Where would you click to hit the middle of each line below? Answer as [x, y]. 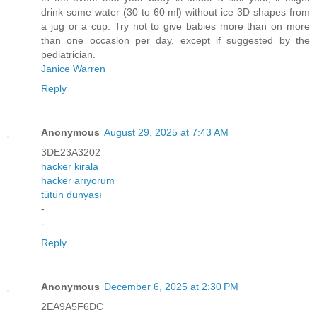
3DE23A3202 [71, 152]
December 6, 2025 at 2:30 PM [171, 286]
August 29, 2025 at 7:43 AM [166, 132]
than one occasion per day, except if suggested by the [175, 40]
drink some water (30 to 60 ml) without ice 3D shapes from [175, 12]
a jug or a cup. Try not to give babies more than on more [175, 26]
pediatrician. [68, 54]
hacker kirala [70, 166]
